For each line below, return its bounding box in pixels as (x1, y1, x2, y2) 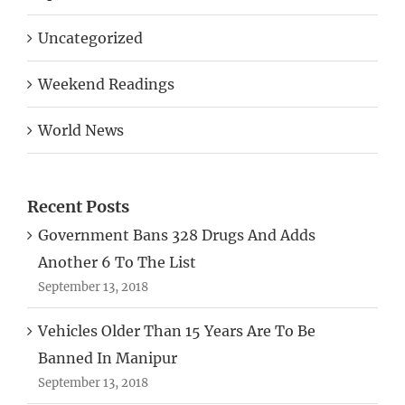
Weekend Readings (38, 75, 174, 94)
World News (38, 121, 124, 140)
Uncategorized (38, 29, 143, 48)
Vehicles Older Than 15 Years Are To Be (38, 322, 316, 341)
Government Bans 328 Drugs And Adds (38, 226, 316, 245)
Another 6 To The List (38, 253, 196, 272)
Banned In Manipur (38, 349, 177, 368)
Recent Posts (27, 196, 129, 218)
